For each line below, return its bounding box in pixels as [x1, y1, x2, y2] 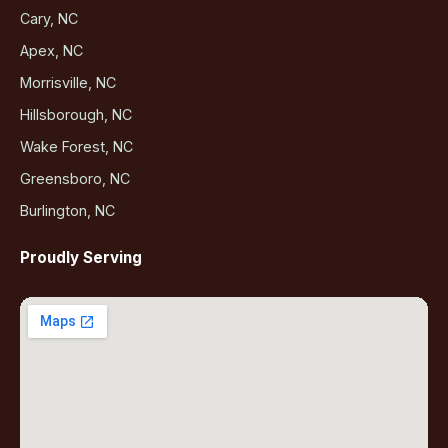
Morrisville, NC [20, 74, 116, 92]
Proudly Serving [20, 248, 142, 268]
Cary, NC [20, 10, 78, 28]
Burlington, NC [20, 202, 115, 220]
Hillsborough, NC [20, 106, 132, 124]
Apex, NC [20, 42, 83, 60]
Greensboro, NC [20, 170, 130, 188]
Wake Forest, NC [20, 138, 133, 156]
